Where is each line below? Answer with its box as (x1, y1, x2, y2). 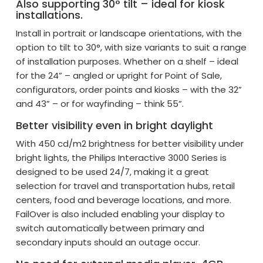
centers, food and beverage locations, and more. (16, 194, 232, 207)
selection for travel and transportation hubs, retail (16, 180, 235, 193)
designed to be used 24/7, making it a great (16, 166, 210, 178)
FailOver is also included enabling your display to (16, 208, 225, 221)
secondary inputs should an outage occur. (16, 236, 201, 249)
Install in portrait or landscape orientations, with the (16, 27, 242, 40)
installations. (16, 8, 83, 23)
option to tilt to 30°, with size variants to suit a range (16, 41, 247, 54)
